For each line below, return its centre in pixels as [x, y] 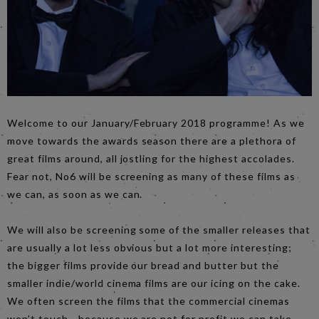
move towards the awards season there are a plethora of [152, 140]
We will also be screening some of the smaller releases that [159, 229]
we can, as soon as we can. [75, 194]
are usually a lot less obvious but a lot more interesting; [150, 247]
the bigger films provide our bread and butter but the [143, 265]
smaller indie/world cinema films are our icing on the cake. [154, 283]
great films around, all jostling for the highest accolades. [151, 158]
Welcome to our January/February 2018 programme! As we [156, 122]
